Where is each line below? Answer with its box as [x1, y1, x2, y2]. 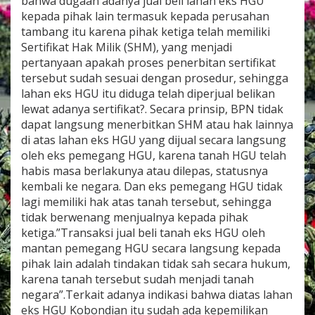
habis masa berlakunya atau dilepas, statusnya [21, 162, 268, 179]
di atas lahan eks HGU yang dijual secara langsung [21, 131, 286, 148]
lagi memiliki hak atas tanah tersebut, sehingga [21, 193, 271, 210]
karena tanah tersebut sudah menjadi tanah [21, 271, 254, 287]
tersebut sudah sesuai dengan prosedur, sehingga [21, 70, 288, 86]
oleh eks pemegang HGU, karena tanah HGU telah [21, 147, 286, 163]
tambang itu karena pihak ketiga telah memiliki [21, 23, 270, 39]
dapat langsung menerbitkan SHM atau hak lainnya [21, 116, 293, 132]
